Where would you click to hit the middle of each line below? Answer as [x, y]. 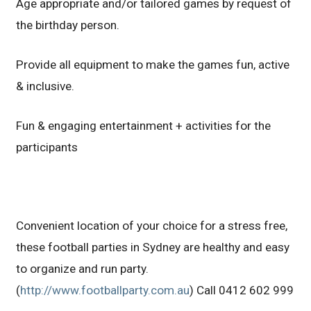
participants [47, 147]
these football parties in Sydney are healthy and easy [153, 247]
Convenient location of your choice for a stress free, [152, 226]
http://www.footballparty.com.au [105, 291]
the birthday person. [68, 25]
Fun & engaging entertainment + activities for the [144, 125]
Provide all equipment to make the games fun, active [153, 64]
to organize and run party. [83, 269]
